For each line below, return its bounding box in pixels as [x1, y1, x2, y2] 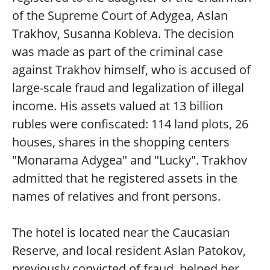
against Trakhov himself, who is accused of [12, 61, 251, 78]
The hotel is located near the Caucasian [12, 224, 230, 240]
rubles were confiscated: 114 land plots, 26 [12, 116, 248, 132]
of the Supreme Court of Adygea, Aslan [12, 7, 228, 24]
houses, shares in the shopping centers [12, 134, 230, 150]
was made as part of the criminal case [12, 43, 223, 60]
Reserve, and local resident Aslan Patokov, [12, 242, 246, 259]
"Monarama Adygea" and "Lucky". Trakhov [12, 152, 247, 168]
